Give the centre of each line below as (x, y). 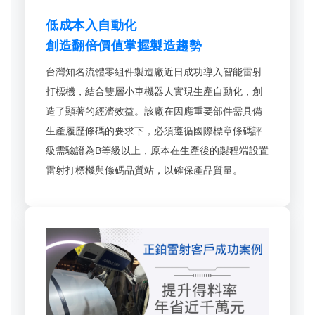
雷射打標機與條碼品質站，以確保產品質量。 (144, 170)
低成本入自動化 (91, 25)
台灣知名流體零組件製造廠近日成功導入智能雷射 (154, 71)
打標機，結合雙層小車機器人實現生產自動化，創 (154, 91)
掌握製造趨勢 (163, 45)
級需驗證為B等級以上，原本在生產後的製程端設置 (157, 150)
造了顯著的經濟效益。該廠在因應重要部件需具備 (154, 111)
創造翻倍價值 (85, 45)
